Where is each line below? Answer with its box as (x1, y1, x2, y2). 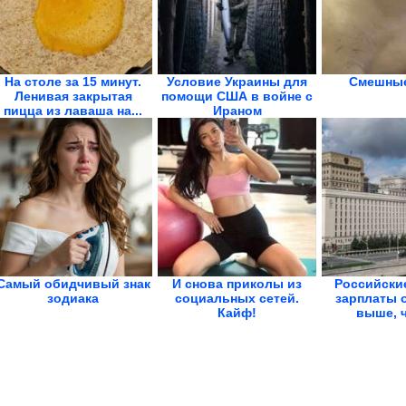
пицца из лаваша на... (4, 103, 142, 118)
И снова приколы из (172, 276, 302, 291)
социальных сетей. (175, 291, 299, 305)
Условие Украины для (167, 74, 307, 89)
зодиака (47, 291, 99, 305)
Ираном (212, 103, 262, 118)
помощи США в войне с (161, 89, 313, 103)
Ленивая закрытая (14, 89, 132, 103)
